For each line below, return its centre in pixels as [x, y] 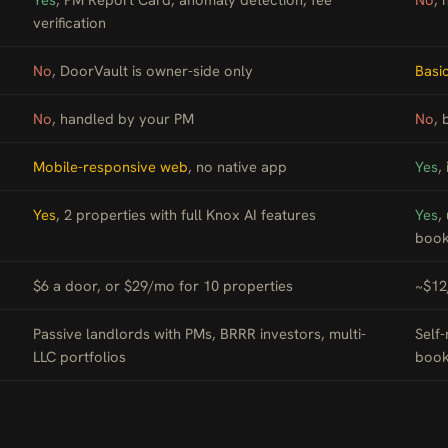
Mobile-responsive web [110, 166]
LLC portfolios [79, 356]
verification [69, 22]
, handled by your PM [123, 118]
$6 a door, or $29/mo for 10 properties [163, 285]
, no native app [237, 166]
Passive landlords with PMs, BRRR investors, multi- [199, 333]
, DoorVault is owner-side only [152, 70]
